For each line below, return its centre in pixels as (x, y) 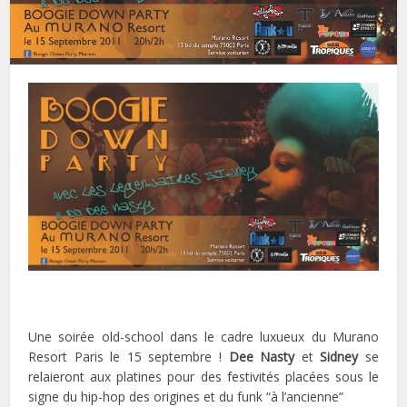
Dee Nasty (262, 356)
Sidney (342, 356)
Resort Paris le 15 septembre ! (129, 356)
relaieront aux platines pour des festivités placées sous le (203, 376)
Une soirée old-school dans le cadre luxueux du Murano (203, 336)
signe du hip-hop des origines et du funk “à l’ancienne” (186, 396)
